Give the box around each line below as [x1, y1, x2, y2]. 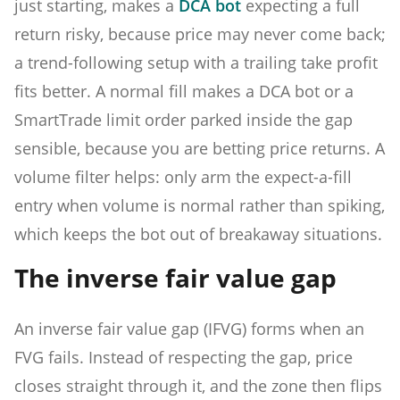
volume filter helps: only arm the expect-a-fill [14, 165, 352, 187]
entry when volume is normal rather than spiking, [14, 194, 385, 216]
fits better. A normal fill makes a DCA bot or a [14, 79, 354, 102]
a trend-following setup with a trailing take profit [14, 51, 378, 73]
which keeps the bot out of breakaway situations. [14, 222, 382, 245]
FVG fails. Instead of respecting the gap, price [14, 346, 353, 368]
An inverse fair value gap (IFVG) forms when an [14, 317, 364, 339]
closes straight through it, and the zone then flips [14, 374, 382, 396]
